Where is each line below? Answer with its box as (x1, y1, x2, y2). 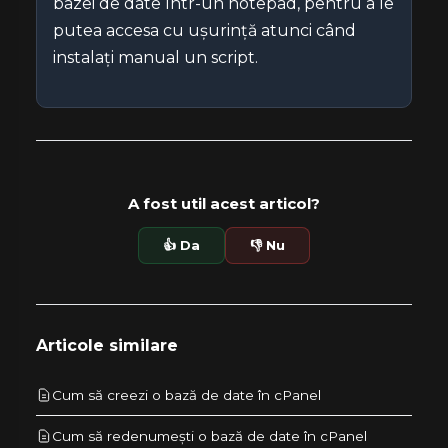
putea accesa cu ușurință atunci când (53, 20, 356, 40)
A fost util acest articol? (128, 193, 320, 213)
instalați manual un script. (53, 47, 258, 67)
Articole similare (36, 335, 178, 355)
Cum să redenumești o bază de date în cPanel (52, 427, 367, 444)
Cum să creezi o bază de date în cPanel (52, 386, 321, 403)
